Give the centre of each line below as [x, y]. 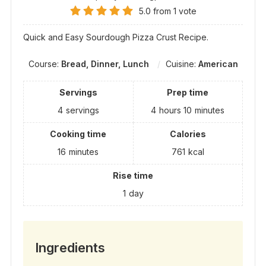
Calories [188, 134]
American [218, 64]
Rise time [133, 176]
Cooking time [78, 134]
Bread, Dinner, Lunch [105, 64]
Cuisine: [182, 64]
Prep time [188, 93]
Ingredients [70, 248]
